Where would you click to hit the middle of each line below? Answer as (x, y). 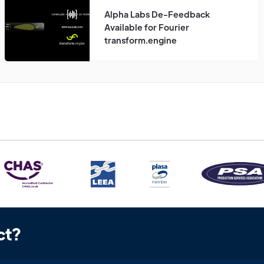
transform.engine (141, 40)
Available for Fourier (147, 27)
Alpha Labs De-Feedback (157, 14)
